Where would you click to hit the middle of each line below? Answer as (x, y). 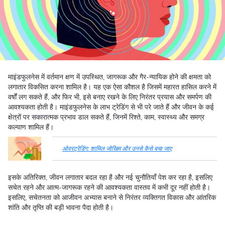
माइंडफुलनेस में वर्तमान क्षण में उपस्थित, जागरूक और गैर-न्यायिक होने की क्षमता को (109, 77)
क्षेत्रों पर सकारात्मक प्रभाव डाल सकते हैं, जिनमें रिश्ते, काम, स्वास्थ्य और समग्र (106, 117)
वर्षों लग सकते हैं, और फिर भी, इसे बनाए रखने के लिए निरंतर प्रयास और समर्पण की (110, 97)
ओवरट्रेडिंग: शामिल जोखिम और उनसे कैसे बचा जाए (117, 149)
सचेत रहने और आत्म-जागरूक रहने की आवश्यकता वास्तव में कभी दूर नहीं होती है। (109, 188)
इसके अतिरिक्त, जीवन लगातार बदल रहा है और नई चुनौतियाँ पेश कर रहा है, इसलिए (110, 178)
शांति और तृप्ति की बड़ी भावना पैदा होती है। (61, 208)
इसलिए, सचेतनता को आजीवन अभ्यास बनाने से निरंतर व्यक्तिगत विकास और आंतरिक (112, 198)
